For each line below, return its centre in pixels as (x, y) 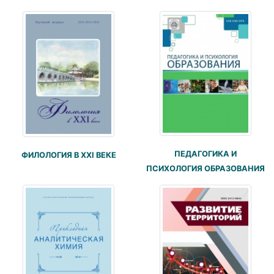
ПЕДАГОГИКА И (206, 154)
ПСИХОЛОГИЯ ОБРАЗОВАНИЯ (206, 168)
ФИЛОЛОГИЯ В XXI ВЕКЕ (68, 155)
